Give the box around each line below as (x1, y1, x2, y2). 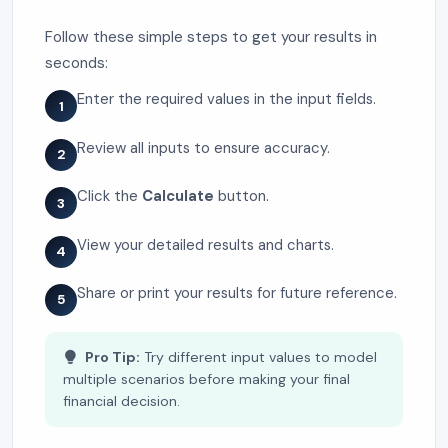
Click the (77, 186, 142, 207)
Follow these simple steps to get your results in (45, 27, 377, 48)
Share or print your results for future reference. (77, 282, 397, 303)
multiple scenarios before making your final (62, 370, 350, 389)
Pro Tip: (84, 348, 140, 367)
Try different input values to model (139, 348, 377, 367)
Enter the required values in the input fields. (77, 89, 376, 110)
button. (214, 186, 269, 207)
